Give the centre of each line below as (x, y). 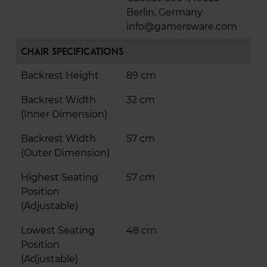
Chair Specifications (72, 52)
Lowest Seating (58, 231)
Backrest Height (60, 76)
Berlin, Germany (164, 13)
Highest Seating (60, 178)
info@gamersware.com (182, 27)
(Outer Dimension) (65, 153)
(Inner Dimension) (64, 114)
